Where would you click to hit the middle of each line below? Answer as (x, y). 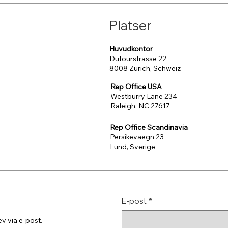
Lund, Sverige (133, 146)
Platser (131, 25)
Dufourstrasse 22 (138, 58)
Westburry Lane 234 (144, 96)
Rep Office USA (136, 86)
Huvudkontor (131, 49)
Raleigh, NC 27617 (140, 106)
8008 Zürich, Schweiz (145, 68)
